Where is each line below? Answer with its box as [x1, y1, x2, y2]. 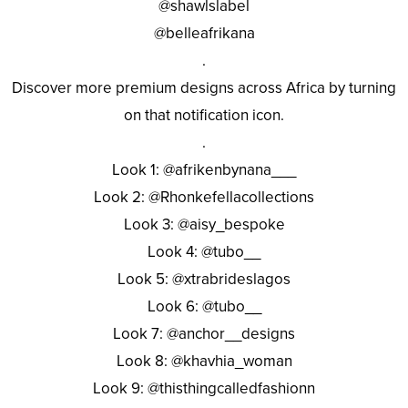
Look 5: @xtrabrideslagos [117, 269, 291, 289]
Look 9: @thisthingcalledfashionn [93, 378, 315, 398]
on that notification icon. [124, 105, 284, 125]
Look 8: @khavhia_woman [116, 351, 292, 371]
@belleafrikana [153, 23, 255, 43]
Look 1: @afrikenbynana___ [112, 159, 296, 179]
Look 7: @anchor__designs [113, 323, 295, 343]
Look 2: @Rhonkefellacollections [94, 187, 314, 207]
